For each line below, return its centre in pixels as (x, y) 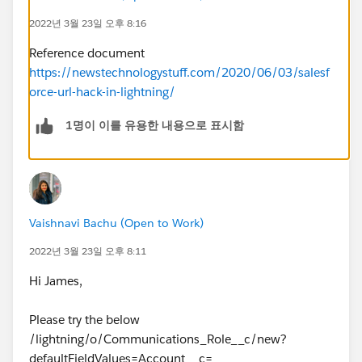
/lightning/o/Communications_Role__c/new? (158, 339)
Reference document (88, 53)
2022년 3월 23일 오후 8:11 (88, 250)
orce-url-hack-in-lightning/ (102, 91)
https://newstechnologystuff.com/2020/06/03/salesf (179, 72)
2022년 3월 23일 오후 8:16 (88, 23)
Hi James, (56, 280)
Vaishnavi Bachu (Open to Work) (116, 223)
